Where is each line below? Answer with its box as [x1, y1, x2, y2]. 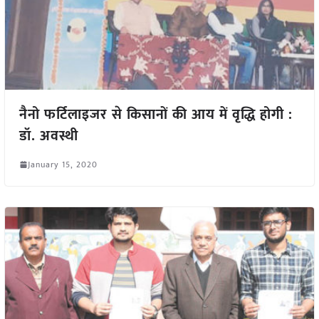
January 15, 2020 [27, 157, 98, 172]
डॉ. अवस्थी [19, 123, 78, 148]
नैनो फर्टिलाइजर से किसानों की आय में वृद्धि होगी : [19, 102, 293, 127]
